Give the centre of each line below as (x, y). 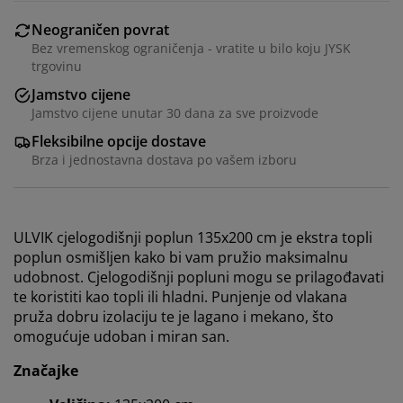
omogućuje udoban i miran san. (121, 337)
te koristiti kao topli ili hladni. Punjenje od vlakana (180, 297)
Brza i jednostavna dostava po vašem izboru (164, 160)
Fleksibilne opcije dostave (119, 142)
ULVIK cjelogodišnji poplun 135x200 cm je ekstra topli (193, 238)
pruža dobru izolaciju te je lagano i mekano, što (174, 317)
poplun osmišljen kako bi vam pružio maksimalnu (181, 258)
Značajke (46, 371)
